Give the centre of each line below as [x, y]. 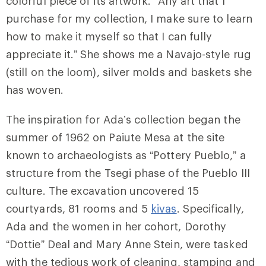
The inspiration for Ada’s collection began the [123, 119]
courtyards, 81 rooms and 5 [79, 208]
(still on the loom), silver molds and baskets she [129, 72]
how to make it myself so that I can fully [109, 36]
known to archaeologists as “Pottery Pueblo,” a [126, 155]
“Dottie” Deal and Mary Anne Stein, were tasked [127, 244]
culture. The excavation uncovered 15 [102, 190]
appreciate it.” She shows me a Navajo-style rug [129, 54]
